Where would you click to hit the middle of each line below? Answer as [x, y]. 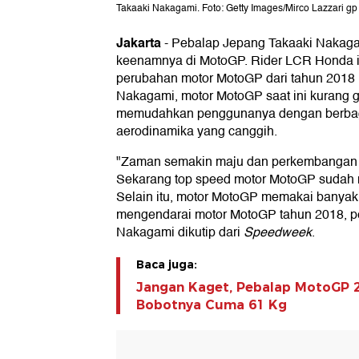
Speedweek [278, 233]
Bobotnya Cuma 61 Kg [212, 305]
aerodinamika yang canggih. [197, 132]
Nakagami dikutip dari [180, 233]
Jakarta [139, 43]
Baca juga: [167, 265]
